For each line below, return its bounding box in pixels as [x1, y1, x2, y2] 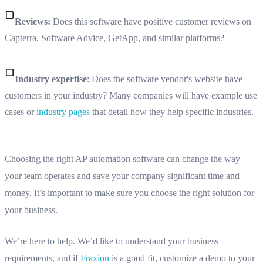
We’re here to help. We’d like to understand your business [5, 235, 218, 246]
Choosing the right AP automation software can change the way [5, 153, 240, 164]
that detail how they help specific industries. [92, 106, 254, 117]
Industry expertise [15, 73, 87, 84]
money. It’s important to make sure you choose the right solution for [5, 187, 254, 198]
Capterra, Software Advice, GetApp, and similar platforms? [5, 32, 224, 43]
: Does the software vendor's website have [87, 73, 242, 84]
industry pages [36, 106, 92, 117]
